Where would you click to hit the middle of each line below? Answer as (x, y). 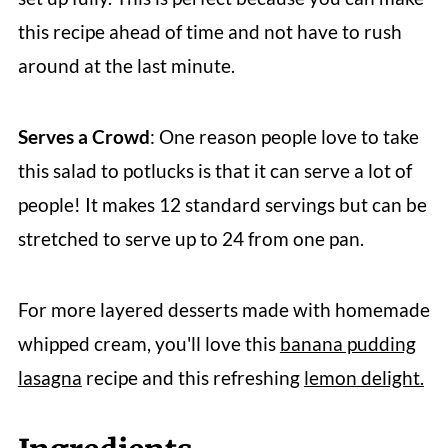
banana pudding (347, 343)
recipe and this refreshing (192, 377)
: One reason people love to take (284, 136)
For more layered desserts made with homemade (223, 309)
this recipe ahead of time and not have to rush (209, 31)
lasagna (49, 377)
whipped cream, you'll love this (148, 343)
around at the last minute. (126, 65)
